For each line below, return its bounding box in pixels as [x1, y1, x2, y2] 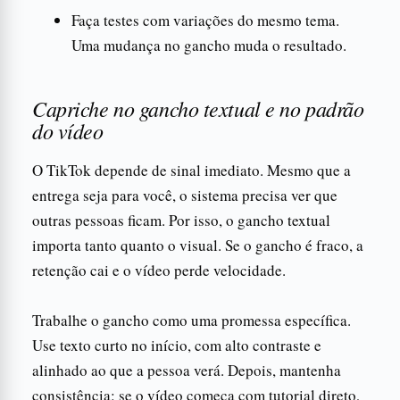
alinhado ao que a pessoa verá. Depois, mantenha [32, 359, 341, 380]
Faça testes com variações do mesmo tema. [71, 9, 339, 30]
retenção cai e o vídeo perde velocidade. [32, 259, 286, 280]
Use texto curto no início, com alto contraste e [32, 334, 321, 355]
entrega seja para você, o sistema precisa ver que [32, 184, 337, 205]
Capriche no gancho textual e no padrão [32, 93, 364, 122]
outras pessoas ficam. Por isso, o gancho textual [32, 209, 330, 230]
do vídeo [32, 115, 104, 145]
